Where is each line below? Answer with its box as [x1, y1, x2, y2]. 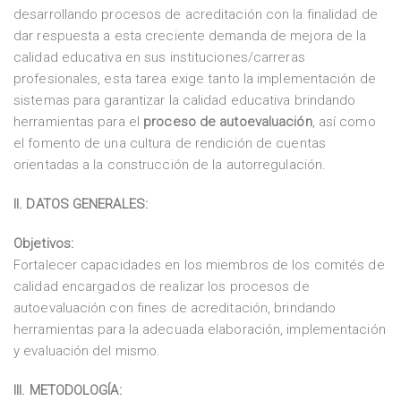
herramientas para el [13, 114, 144, 130]
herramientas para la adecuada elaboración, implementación [13, 321, 386, 337]
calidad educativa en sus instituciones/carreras [13, 49, 305, 65]
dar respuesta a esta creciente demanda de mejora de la [13, 28, 367, 44]
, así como [311, 114, 376, 130]
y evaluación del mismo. [13, 343, 161, 359]
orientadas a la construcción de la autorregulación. [13, 157, 327, 173]
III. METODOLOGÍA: [13, 382, 122, 398]
